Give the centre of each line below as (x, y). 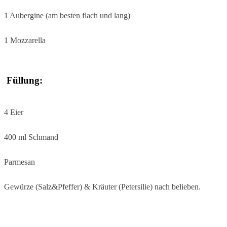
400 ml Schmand (31, 137)
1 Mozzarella (25, 40)
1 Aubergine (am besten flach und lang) (67, 15)
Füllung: (23, 80)
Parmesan (20, 162)
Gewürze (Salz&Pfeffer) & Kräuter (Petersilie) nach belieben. (102, 187)
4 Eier (14, 112)
